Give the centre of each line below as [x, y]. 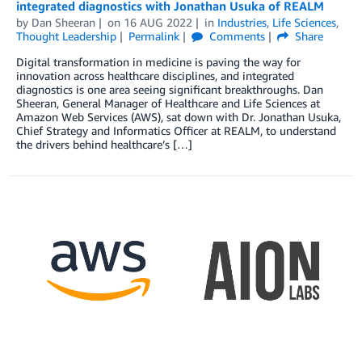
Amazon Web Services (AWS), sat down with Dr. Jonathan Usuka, [179, 116]
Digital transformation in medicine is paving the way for [158, 61]
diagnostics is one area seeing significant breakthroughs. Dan [170, 89]
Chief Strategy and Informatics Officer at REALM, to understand [176, 130]
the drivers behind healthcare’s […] [104, 144]
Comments [235, 36]
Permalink [154, 36]
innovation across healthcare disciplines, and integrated [155, 75]
